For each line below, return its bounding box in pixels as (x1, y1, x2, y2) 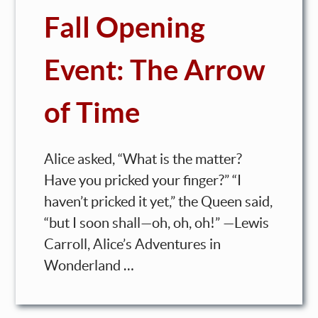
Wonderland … (44, 257, 135, 273)
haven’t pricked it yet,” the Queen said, (44, 193, 273, 209)
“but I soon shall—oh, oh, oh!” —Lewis (44, 214, 270, 231)
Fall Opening (44, 11, 206, 43)
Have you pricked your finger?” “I (44, 172, 242, 188)
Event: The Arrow (44, 53, 266, 86)
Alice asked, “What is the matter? (44, 150, 243, 167)
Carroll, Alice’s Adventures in (44, 236, 221, 252)
